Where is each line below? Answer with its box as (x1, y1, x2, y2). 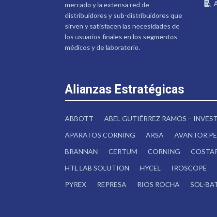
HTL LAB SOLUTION (65, 164, 130, 172)
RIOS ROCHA (137, 180, 180, 189)
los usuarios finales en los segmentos (65, 32, 178, 41)
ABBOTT (65, 114, 94, 123)
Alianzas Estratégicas (65, 82, 185, 97)
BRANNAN (65, 147, 98, 156)
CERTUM (108, 147, 138, 156)
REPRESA (97, 180, 127, 189)
